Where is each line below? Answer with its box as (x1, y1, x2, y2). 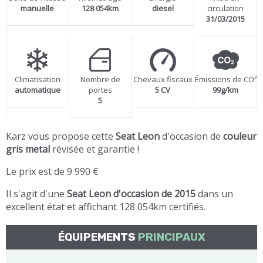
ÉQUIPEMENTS (58, 231, 138, 244)
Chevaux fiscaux (133, 74, 193, 85)
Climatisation (14, 74, 60, 85)
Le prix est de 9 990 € (6, 165, 99, 178)
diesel (151, 3, 174, 14)
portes (88, 85, 112, 95)
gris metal (6, 143, 50, 156)
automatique (14, 85, 60, 95)
